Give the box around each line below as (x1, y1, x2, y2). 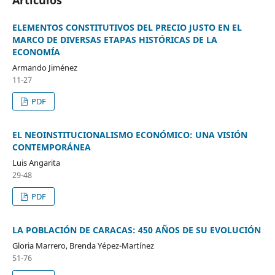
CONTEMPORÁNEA (12, 141, 91, 153)
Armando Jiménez (12, 61, 77, 73)
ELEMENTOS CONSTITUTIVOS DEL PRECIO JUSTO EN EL (12, 21, 242, 33)
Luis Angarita (12, 157, 60, 168)
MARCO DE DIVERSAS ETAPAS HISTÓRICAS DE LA (12, 33, 217, 45)
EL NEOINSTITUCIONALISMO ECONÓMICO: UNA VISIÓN (12, 128, 247, 141)
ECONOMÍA (12, 45, 60, 58)
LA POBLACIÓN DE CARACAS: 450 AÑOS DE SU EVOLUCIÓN (12, 223, 261, 236)
